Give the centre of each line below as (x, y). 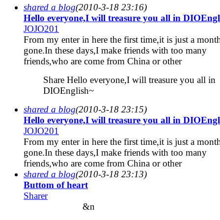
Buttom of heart (56, 185)
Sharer (36, 195)
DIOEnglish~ (69, 90)
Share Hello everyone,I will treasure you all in (129, 80)
